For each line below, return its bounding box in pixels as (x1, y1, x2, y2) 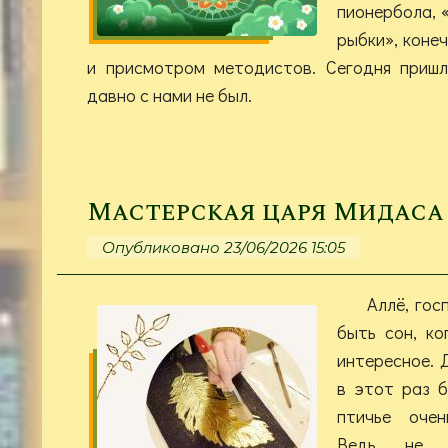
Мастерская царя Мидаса (87, 192, 444, 232)
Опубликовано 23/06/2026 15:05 (102, 237, 345, 257)
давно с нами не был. (87, 82, 252, 107)
